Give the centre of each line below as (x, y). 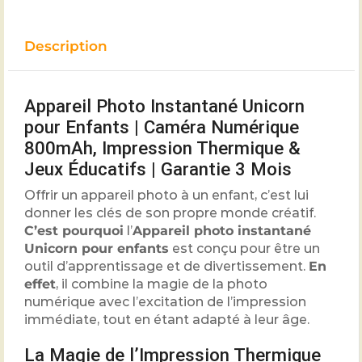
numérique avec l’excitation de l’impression (165, 302)
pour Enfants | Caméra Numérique (162, 127)
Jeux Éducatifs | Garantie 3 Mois (158, 169)
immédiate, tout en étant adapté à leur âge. (167, 320)
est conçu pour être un (244, 249)
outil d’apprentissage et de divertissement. (166, 267)
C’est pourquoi (74, 231)
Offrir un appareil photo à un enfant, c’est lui (166, 196)
